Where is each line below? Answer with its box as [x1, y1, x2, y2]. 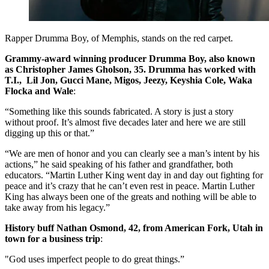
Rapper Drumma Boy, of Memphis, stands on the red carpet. [5, 33, 233, 44]
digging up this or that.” [5, 128, 94, 139]
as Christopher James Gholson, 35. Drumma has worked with [5, 64, 256, 75]
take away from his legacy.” [5, 202, 110, 213]
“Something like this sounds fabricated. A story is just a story [5, 106, 234, 117]
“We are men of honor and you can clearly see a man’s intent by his [5, 148, 259, 159]
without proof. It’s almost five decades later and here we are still [5, 117, 246, 128]
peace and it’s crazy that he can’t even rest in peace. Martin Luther [5, 181, 255, 192]
